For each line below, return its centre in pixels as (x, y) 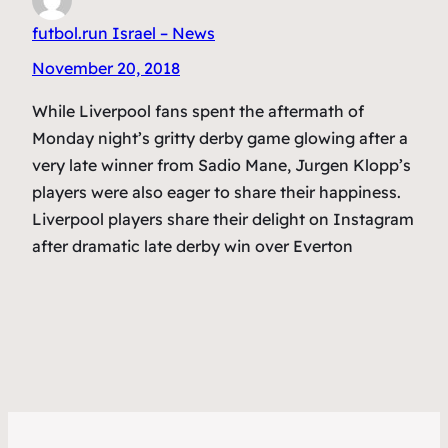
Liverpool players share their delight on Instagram (223, 218)
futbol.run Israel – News (123, 32)
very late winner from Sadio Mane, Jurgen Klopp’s (221, 164)
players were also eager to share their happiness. (216, 191)
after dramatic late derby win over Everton (194, 245)
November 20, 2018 (106, 67)
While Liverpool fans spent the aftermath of (198, 110)
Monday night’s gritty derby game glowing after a (220, 137)
